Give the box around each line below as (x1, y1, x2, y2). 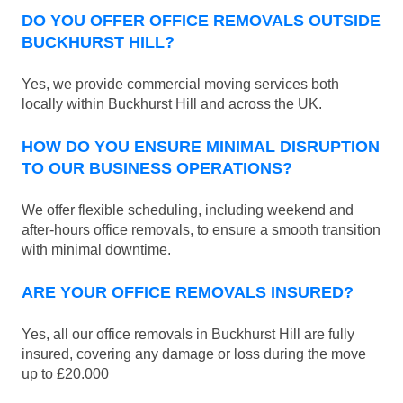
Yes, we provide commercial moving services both (22, 76, 339, 93)
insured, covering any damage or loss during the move (22, 346, 366, 363)
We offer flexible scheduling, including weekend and (22, 202, 354, 219)
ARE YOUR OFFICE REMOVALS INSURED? (22, 283, 354, 302)
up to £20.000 (22, 366, 109, 382)
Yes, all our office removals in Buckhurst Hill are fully (22, 327, 354, 343)
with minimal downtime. (22, 242, 171, 258)
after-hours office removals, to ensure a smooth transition (22, 222, 381, 238)
